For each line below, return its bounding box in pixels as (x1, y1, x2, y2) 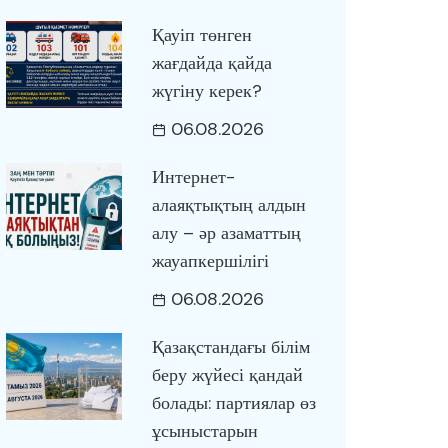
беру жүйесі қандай (151, 363, 303, 387)
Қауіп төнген (151, 23, 252, 47)
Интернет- (151, 165, 235, 189)
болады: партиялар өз (151, 391, 316, 415)
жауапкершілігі (151, 249, 269, 273)
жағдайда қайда (151, 51, 272, 75)
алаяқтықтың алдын (151, 193, 306, 217)
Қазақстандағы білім (151, 335, 310, 359)
